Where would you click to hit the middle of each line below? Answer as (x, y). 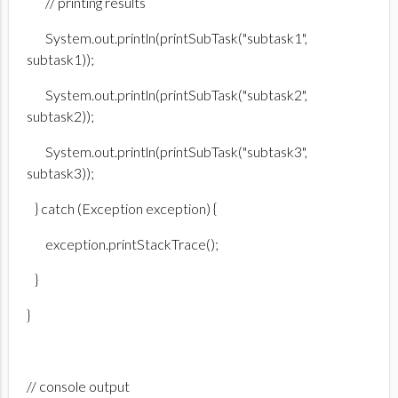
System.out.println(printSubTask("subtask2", (167, 95)
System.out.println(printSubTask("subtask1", (167, 38)
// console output (78, 386)
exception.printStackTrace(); (123, 244)
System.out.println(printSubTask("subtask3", (167, 152)
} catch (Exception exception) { (122, 209)
